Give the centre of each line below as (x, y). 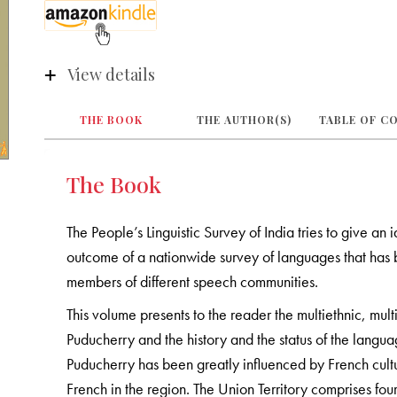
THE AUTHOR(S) (244, 119)
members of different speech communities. (193, 281)
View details (111, 75)
